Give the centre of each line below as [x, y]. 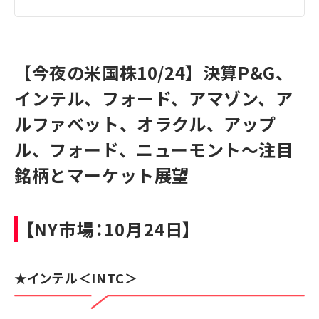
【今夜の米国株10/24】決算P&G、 [154, 72]
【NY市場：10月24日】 [109, 229]
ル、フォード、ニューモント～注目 [154, 149]
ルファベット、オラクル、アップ [146, 123]
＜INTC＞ [108, 277]
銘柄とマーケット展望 [102, 174]
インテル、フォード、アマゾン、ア [154, 98]
